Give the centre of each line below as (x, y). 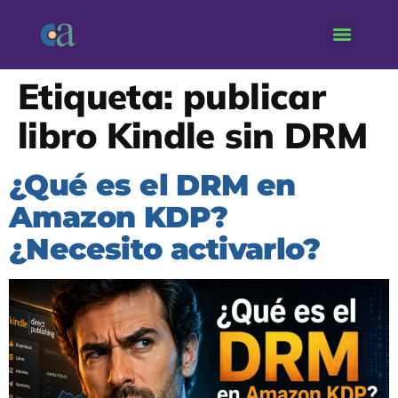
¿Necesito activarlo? (164, 249)
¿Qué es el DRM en (152, 185)
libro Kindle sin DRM (192, 135)
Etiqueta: (100, 96)
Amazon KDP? (119, 217)
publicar (255, 96)
